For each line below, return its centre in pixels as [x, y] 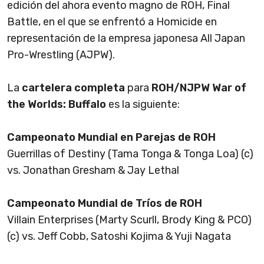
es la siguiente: [143, 105]
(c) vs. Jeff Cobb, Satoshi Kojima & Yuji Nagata [119, 237]
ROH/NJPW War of [199, 88]
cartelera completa [73, 88]
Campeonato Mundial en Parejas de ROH [111, 138]
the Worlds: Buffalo [57, 105]
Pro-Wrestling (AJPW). [62, 55]
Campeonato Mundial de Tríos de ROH [105, 204]
